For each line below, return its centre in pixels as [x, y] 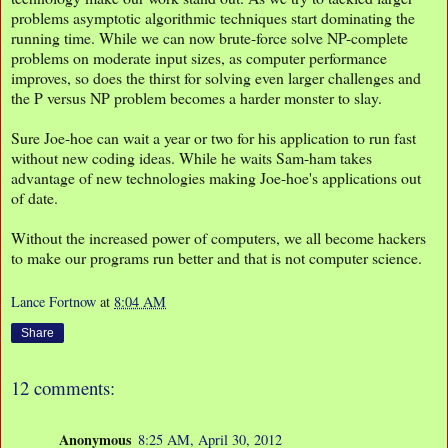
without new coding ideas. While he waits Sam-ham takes [191, 158]
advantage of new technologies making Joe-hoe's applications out [216, 178]
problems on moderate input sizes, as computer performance [199, 58]
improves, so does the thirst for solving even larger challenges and [216, 78]
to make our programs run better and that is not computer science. [216, 258]
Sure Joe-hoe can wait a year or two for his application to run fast [213, 138]
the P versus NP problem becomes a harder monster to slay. [196, 98]
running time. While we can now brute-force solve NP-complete [209, 38]
